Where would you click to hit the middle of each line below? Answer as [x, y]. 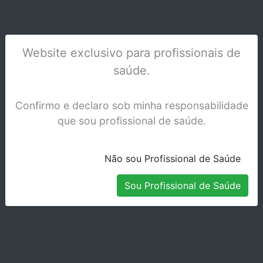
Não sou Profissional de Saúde [173, 158]
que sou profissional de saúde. [131, 120]
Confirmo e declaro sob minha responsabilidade [131, 105]
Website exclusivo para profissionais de [131, 53]
